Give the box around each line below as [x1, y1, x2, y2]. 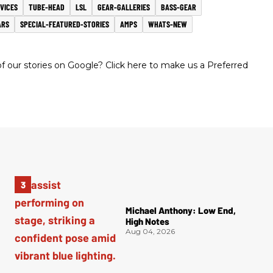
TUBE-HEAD [29, 1, 65, 12]
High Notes [126, 215, 169, 227]
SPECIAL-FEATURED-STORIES [20, 18, 109, 29]
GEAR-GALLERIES [97, 1, 150, 12]
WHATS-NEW [148, 18, 187, 29]
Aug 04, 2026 [126, 226, 175, 236]
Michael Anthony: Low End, [126, 204, 236, 216]
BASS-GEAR [161, 1, 196, 12]
